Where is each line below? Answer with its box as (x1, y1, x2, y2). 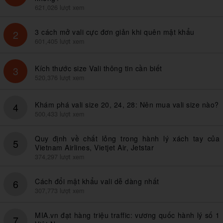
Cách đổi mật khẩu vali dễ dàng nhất (35, 176, 159, 186)
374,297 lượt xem (35, 152, 84, 161)
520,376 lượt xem (35, 73, 84, 82)
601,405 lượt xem (35, 36, 84, 46)
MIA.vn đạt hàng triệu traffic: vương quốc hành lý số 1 (35, 210, 220, 220)
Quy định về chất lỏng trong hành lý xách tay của (35, 133, 220, 143)
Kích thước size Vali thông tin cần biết (35, 63, 162, 73)
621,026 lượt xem (35, 2, 84, 12)
